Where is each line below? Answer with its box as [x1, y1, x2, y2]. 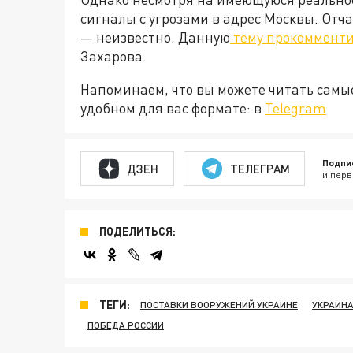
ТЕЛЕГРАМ [229, 161, 290, 176]
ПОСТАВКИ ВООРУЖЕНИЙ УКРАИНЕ [140, 299, 298, 311]
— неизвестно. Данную [80, 28, 230, 46]
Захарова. [80, 47, 150, 65]
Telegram [265, 99, 326, 117]
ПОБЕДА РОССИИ [87, 319, 164, 332]
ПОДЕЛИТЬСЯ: [99, 225, 176, 239]
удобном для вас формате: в [80, 99, 265, 117]
